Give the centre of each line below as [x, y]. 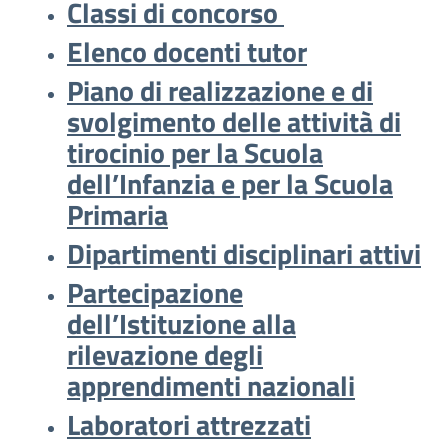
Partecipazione [155, 292]
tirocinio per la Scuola [195, 152]
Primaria [117, 214]
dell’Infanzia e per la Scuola [230, 183]
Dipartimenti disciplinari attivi [244, 253]
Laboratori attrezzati [189, 424]
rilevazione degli [165, 354]
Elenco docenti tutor [187, 51]
